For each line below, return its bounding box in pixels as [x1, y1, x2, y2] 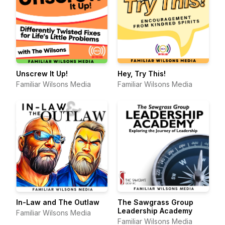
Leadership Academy [118, 206, 192, 215]
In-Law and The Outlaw [16, 198, 99, 206]
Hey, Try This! [118, 69, 166, 78]
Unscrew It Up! [16, 69, 68, 78]
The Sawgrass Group [118, 198, 193, 206]
